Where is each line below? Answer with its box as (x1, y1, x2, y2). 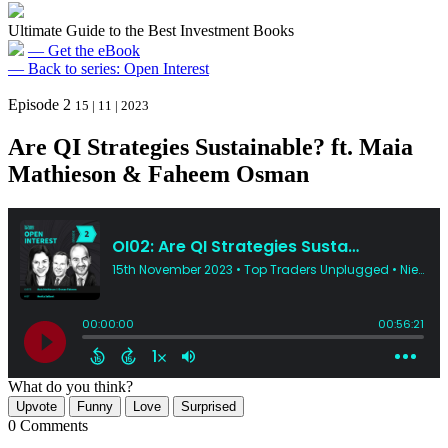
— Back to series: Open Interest (8, 60, 209, 77)
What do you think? (8, 377, 133, 395)
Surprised (181, 398, 236, 414)
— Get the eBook (28, 42, 140, 59)
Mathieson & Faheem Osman (8, 160, 309, 187)
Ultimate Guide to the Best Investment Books (8, 22, 294, 39)
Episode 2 (8, 96, 71, 113)
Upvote (16, 398, 57, 414)
